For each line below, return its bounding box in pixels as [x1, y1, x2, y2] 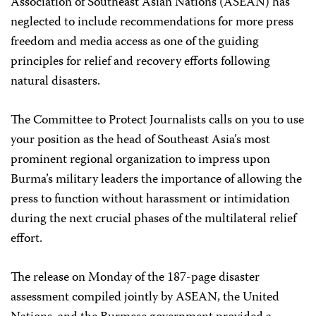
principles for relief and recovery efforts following [11, 51, 270, 73]
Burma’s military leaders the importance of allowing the [11, 169, 302, 190]
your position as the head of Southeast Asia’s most [11, 130, 270, 151]
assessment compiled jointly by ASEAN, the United [11, 287, 279, 308]
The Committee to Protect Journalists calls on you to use [11, 110, 304, 131]
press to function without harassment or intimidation [11, 189, 290, 210]
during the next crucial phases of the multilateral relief [11, 209, 296, 230]
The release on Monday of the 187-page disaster [11, 267, 260, 288]
